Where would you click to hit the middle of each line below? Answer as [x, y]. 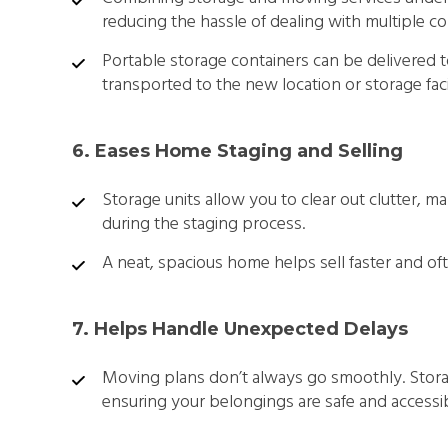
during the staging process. [203, 224]
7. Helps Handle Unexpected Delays [240, 328]
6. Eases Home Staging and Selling [237, 150]
